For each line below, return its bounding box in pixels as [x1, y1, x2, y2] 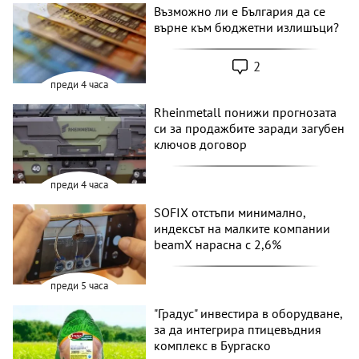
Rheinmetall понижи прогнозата [154, 103, 337, 120]
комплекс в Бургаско [154, 337, 272, 353]
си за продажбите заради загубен [154, 119, 345, 136]
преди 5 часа [50, 278, 109, 292]
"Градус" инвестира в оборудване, [154, 305, 343, 321]
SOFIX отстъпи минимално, [154, 204, 306, 221]
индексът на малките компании [154, 220, 331, 237]
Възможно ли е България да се [154, 3, 326, 20]
